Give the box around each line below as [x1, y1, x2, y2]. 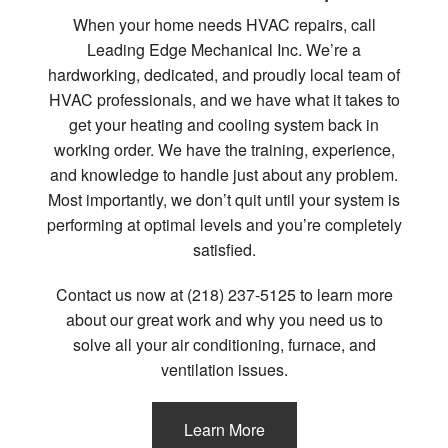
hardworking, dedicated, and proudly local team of [48, 62, 400, 86]
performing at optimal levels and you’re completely [46, 212, 402, 236]
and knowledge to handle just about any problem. [50, 162, 398, 186]
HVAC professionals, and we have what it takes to [48, 87, 400, 111]
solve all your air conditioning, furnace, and [72, 332, 376, 356]
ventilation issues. [160, 357, 288, 381]
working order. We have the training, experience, [53, 137, 395, 161]
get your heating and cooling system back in [69, 112, 379, 136]
